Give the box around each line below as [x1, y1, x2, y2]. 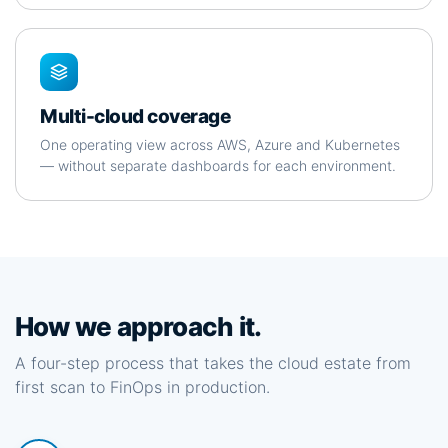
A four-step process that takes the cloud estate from [15, 353, 411, 373]
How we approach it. [15, 311, 262, 342]
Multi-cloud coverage [40, 105, 231, 128]
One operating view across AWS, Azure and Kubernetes [40, 136, 400, 153]
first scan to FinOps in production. [15, 377, 270, 397]
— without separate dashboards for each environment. [40, 157, 396, 174]
